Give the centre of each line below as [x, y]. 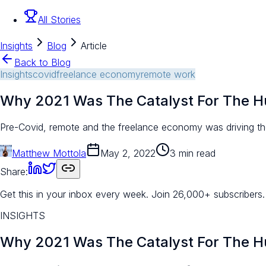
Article [94, 46]
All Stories [59, 20]
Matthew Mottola [49, 153]
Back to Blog [42, 63]
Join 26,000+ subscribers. [208, 194]
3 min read [193, 153]
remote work [168, 75]
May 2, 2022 [128, 153]
